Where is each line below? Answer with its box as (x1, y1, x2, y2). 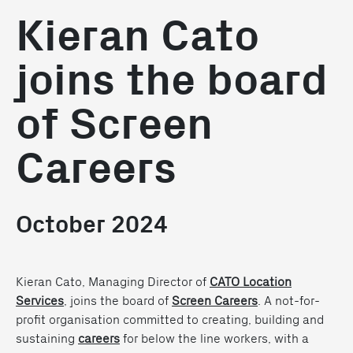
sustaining (16, 329, 78, 346)
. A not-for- (258, 292, 320, 308)
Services (16, 292, 64, 308)
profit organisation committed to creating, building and (16, 310, 324, 327)
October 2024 (16, 211, 168, 240)
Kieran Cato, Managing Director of (16, 273, 210, 289)
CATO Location (210, 273, 292, 289)
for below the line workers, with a (120, 329, 309, 346)
